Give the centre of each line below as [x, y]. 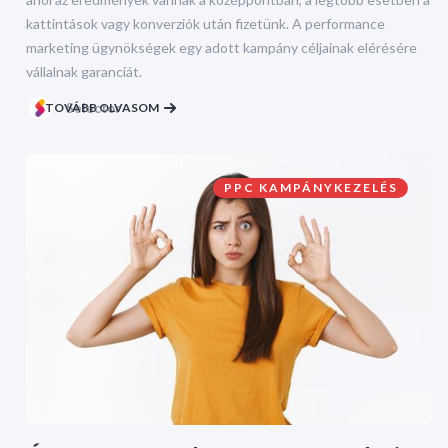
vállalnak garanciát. [84, 71]
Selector [93, 107]
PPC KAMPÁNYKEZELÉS [311, 187]
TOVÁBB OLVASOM [102, 107]
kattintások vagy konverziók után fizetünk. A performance [205, 23]
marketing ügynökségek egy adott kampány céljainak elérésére [221, 47]
